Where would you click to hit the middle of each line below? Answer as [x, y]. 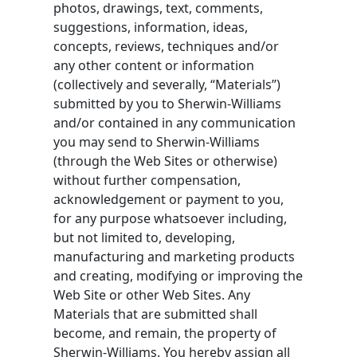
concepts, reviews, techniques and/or [167, 46]
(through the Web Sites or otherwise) [166, 161]
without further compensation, [147, 180]
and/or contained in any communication [175, 122]
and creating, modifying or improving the [178, 275]
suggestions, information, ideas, [151, 27]
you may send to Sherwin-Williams [157, 141]
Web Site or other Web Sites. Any [152, 294]
